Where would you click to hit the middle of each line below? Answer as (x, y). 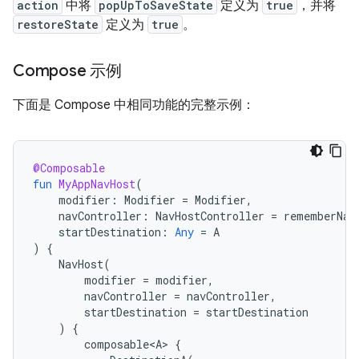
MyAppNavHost (97, 184)
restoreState (58, 24)
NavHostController (210, 216)
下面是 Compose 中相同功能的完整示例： (134, 105)
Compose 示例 (67, 71)
